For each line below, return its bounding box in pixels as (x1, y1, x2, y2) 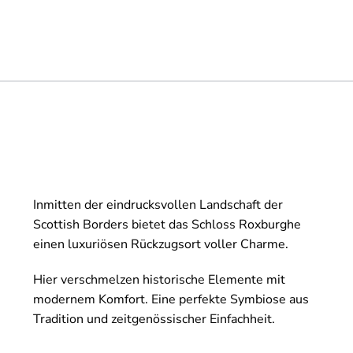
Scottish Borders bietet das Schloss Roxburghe (33, 215, 301, 233)
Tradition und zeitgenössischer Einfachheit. (33, 310, 275, 328)
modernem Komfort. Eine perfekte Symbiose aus (33, 290, 309, 308)
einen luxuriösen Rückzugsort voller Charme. (33, 235, 288, 253)
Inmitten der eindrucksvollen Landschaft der (33, 195, 283, 214)
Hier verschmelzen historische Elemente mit (33, 270, 285, 288)
